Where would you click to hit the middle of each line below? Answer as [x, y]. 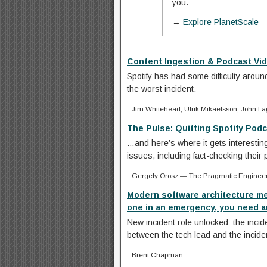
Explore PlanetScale [221, 22]
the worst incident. [162, 89]
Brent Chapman [157, 254]
